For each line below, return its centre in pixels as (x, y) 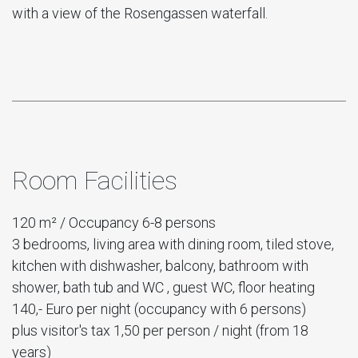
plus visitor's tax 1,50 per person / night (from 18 (160, 330)
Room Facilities (95, 181)
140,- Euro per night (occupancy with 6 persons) (159, 309)
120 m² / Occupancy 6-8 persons (114, 223)
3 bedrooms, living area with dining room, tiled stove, (173, 244)
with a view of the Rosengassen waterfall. (140, 13)
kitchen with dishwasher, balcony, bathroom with (160, 266)
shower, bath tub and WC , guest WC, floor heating (163, 287)
